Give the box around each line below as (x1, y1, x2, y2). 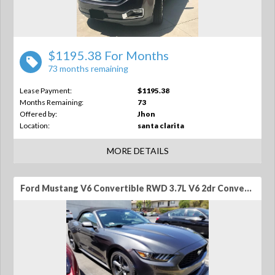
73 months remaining (48, 63, 128, 74)
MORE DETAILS (106, 145, 169, 156)
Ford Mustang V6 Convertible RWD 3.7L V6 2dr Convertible (244, 183, 252, 193)
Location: (20, 121, 50, 130)
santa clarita (137, 121, 184, 130)
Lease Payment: (20, 86, 72, 95)
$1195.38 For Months (48, 48, 169, 63)
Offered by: (20, 109, 57, 118)
